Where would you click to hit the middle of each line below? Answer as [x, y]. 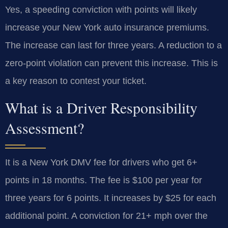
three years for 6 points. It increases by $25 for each [111, 198]
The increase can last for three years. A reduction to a [113, 45]
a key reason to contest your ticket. [76, 81]
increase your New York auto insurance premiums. [107, 27]
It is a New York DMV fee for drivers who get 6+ [101, 163]
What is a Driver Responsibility [101, 108]
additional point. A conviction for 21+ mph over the [106, 216]
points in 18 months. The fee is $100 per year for [104, 180]
